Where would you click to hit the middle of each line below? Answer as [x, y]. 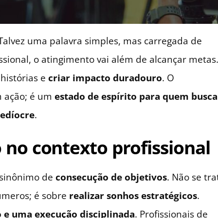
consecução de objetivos [111, 177]
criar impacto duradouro [105, 78]
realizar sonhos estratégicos [133, 196]
